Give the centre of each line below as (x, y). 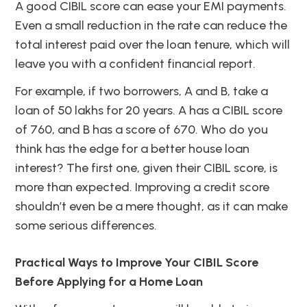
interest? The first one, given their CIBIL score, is (146, 168)
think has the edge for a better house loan (132, 149)
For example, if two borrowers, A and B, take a (142, 91)
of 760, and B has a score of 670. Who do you (142, 130)
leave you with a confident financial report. (135, 64)
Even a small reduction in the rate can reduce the (151, 26)
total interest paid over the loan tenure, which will (152, 45)
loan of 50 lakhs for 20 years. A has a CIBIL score (149, 111)
